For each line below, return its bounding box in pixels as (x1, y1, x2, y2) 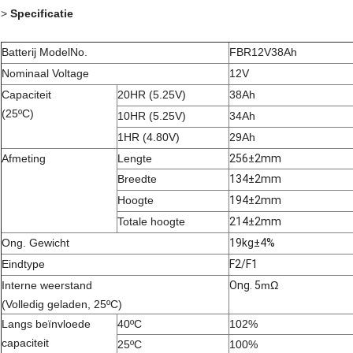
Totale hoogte (117, 215, 185, 229)
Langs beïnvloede (2, 318, 91, 331)
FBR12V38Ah (229, 46, 297, 59)
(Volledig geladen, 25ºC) (2, 298, 122, 311)
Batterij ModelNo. (2, 46, 87, 59)
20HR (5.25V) (117, 88, 186, 102)
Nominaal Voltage (2, 67, 89, 80)
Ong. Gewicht (2, 236, 69, 250)
